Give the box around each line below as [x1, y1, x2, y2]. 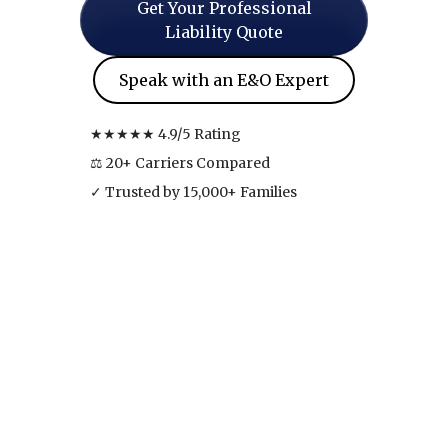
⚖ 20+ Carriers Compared [90, 154, 270, 172]
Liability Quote [165, 22, 283, 42]
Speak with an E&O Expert [119, 70, 329, 90]
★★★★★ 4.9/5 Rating [90, 125, 241, 143]
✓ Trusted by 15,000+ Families [90, 183, 297, 201]
